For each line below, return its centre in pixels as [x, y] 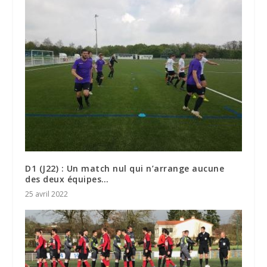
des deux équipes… [67, 179]
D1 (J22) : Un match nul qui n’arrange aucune [125, 169]
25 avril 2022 [47, 194]
